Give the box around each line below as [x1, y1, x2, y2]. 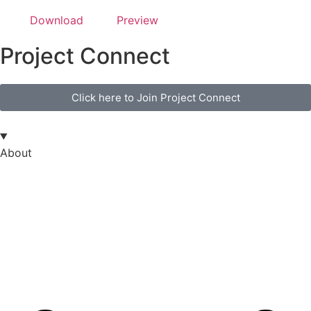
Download [30, 12, 83, 27]
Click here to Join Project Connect [71, 90, 240, 104]
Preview [117, 12, 158, 27]
